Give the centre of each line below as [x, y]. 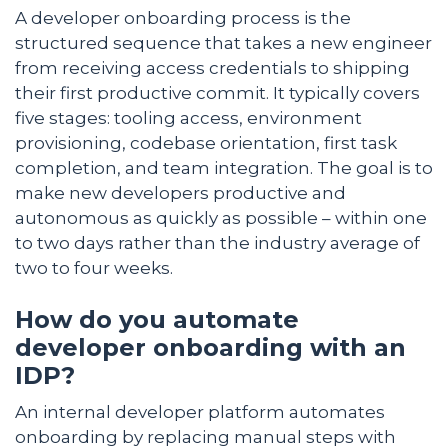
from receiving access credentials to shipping [212, 67]
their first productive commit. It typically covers [217, 92]
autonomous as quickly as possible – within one [221, 217]
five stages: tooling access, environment [188, 117]
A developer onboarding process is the [183, 17]
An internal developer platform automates [200, 411]
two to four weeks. [94, 267]
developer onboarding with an [210, 347]
